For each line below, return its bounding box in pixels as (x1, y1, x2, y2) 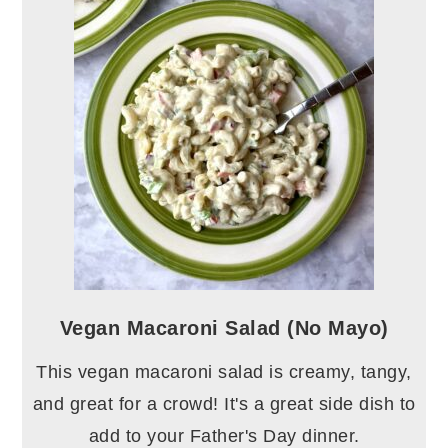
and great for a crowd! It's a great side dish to (32, 394, 416, 415)
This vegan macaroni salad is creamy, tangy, (36, 362, 412, 383)
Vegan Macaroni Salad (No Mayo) (59, 317, 389, 340)
